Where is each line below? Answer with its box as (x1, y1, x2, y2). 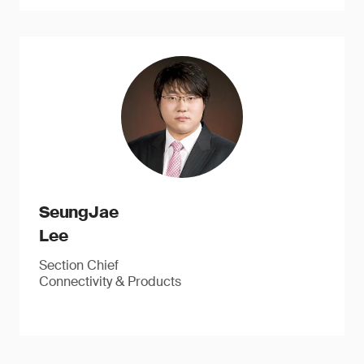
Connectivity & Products (39, 273, 181, 290)
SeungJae (39, 201, 119, 223)
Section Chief (39, 257, 119, 274)
